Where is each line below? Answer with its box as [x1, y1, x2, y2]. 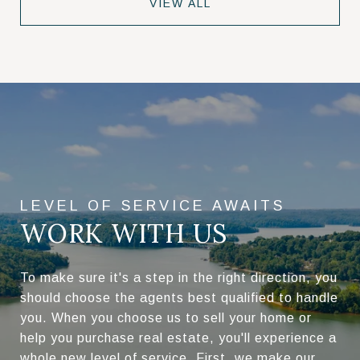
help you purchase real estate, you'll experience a [20, 331, 337, 346]
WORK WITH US [20, 217, 227, 251]
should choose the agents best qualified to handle [20, 291, 338, 305]
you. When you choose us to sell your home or [20, 311, 312, 325]
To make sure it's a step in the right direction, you [20, 271, 337, 285]
